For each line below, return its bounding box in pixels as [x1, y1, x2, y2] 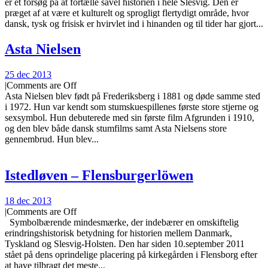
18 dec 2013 [5, 195, 51, 206]
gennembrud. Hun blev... [5, 134, 99, 145]
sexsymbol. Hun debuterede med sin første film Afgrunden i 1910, [5, 112, 254, 123]
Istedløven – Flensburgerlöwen [5, 167, 193, 184]
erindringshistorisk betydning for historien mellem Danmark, [5, 227, 232, 238]
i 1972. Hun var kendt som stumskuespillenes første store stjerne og [5, 102, 258, 112]
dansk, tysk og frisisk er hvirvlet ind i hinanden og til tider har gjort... [5, 19, 263, 29]
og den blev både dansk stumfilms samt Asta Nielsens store [5, 123, 227, 134]
